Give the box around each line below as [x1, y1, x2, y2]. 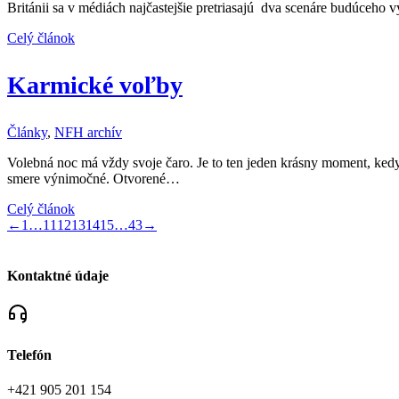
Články [7, 124, 47, 140]
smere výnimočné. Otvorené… [7, 170, 180, 186]
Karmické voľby [7, 70, 183, 99]
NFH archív [54, 124, 122, 140]
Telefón [7, 346, 52, 362]
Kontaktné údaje [7, 268, 109, 284]
